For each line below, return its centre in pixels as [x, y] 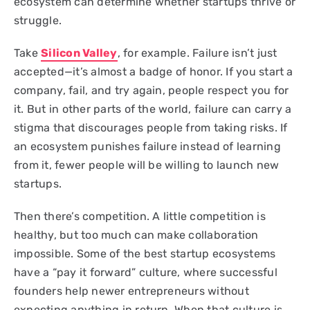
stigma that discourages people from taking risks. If [151, 127]
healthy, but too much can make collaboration [136, 235]
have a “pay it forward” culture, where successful [146, 272]
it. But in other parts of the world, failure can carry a [153, 109]
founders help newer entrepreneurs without [131, 291]
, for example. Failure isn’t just [197, 53]
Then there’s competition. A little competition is [140, 216]
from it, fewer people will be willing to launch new [147, 165]
